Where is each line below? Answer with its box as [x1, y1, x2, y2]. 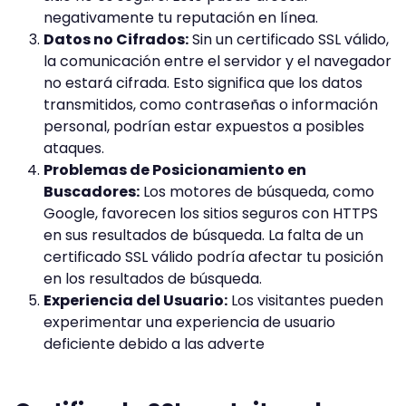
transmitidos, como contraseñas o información [43, 93, 378, 115]
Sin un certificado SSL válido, [188, 28, 389, 50]
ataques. [43, 137, 104, 159]
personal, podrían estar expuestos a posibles [43, 115, 364, 137]
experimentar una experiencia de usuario [43, 311, 335, 333]
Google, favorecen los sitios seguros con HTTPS [43, 202, 378, 224]
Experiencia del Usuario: [43, 289, 227, 311]
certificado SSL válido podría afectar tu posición [43, 246, 383, 267]
